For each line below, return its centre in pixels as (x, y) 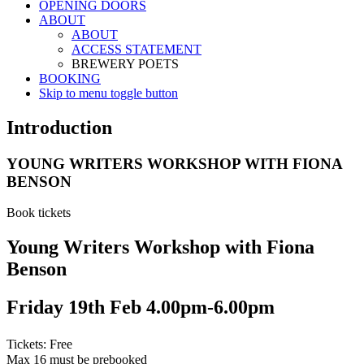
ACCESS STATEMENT (136, 49)
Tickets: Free (45, 344)
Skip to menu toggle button (108, 93)
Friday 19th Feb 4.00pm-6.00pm (141, 308)
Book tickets (39, 213)
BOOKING (70, 78)
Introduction (59, 127)
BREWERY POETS (125, 63)
